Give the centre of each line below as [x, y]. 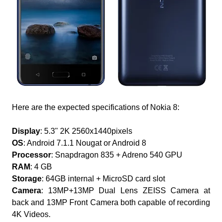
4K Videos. [31, 215]
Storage [27, 179]
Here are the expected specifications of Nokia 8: [96, 108]
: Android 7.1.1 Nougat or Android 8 [85, 143]
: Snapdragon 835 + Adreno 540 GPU [117, 155]
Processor [31, 155]
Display [26, 131]
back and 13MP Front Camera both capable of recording [111, 203]
